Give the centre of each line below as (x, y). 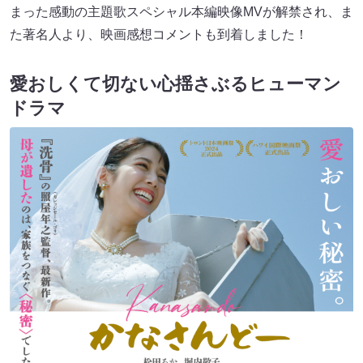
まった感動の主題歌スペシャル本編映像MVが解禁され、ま (181, 12)
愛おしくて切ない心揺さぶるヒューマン (175, 84)
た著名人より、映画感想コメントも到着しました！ (159, 34)
